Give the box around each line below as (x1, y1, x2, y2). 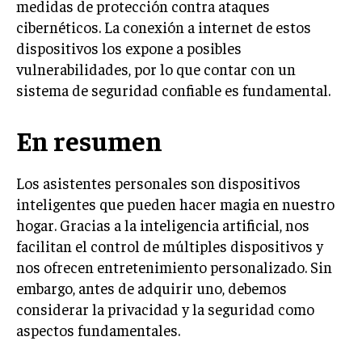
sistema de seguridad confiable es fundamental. (16, 80, 330, 99)
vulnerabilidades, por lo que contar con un (16, 59, 296, 78)
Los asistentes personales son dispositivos (16, 173, 301, 192)
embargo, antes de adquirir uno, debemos (16, 278, 287, 297)
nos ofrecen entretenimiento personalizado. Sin (16, 257, 332, 276)
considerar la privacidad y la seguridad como (16, 299, 314, 318)
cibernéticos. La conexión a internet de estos (16, 17, 311, 36)
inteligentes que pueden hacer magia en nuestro (16, 194, 335, 213)
